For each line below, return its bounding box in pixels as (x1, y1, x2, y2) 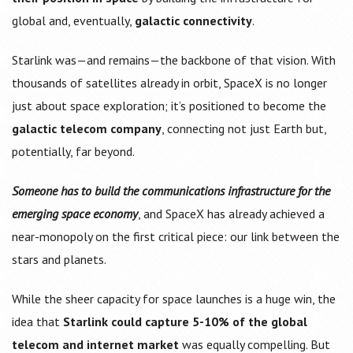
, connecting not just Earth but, (162, 121, 326, 137)
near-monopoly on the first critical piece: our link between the (12, 229, 340, 245)
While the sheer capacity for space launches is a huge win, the (12, 291, 336, 307)
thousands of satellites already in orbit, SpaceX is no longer (12, 75, 327, 91)
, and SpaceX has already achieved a (138, 206, 325, 222)
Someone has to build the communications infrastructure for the (12, 183, 330, 199)
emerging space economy (12, 206, 138, 222)
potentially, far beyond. (12, 143, 135, 160)
